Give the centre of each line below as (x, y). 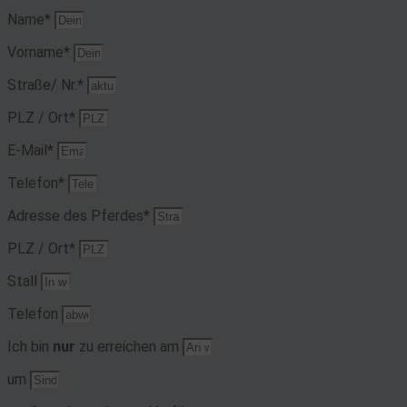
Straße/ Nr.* (47, 84)
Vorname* (40, 52)
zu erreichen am (129, 346)
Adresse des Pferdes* (80, 215)
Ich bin (30, 346)
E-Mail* (32, 150)
